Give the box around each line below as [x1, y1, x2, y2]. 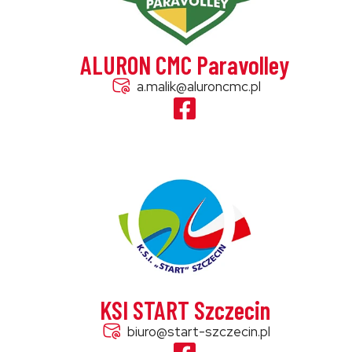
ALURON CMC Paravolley [80, 49, 290, 79]
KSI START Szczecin [99, 295, 270, 324]
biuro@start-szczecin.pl [126, 323, 270, 340]
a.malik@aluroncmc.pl [136, 78, 261, 95]
